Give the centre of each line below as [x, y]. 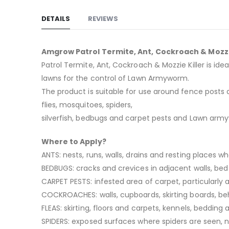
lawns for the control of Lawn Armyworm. [115, 78]
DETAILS [55, 18]
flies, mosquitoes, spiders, [87, 105]
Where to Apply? [74, 141]
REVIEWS [103, 18]
